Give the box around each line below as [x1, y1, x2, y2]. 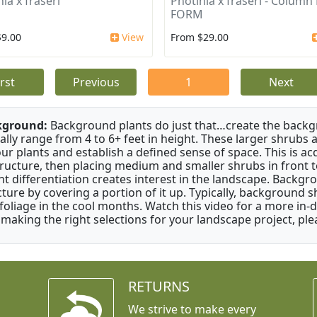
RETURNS [127, 277, 190, 296]
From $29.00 [170, 30, 229, 45]
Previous [72, 74, 120, 91]
